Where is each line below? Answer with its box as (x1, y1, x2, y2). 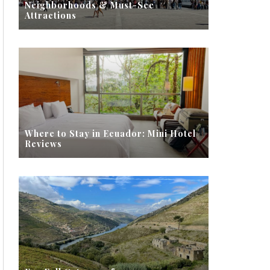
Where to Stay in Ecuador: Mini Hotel (25, 127, 196, 139)
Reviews (25, 137, 62, 149)
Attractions (25, 9, 77, 21)
